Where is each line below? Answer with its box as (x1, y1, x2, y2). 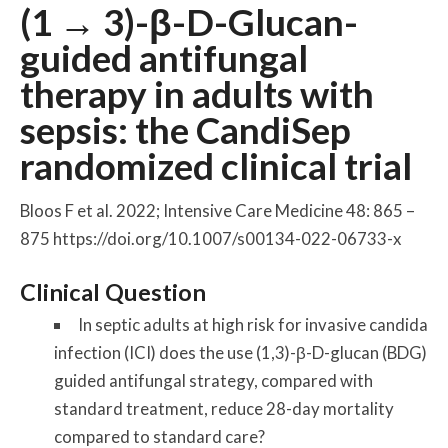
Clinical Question (20, 278, 207, 307)
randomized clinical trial (20, 144, 413, 189)
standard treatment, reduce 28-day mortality (53, 398, 394, 420)
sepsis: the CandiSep (20, 108, 352, 153)
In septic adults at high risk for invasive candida (77, 314, 428, 336)
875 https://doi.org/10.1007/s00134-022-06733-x (20, 227, 402, 249)
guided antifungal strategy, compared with (53, 370, 373, 392)
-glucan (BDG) (323, 342, 427, 364)
